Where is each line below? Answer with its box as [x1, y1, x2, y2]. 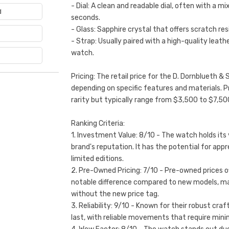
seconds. [71, 13, 100, 22]
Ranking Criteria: [71, 119, 125, 128]
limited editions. [71, 154, 124, 163]
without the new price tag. [71, 190, 159, 198]
